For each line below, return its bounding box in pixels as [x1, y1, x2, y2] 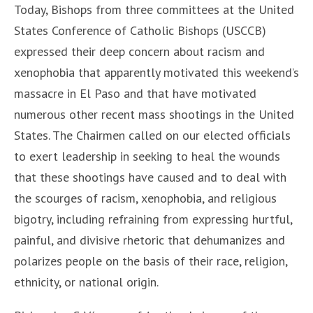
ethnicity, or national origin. [14, 274, 159, 290]
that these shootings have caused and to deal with [14, 169, 286, 185]
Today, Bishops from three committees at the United [14, 1, 294, 17]
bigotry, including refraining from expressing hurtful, [14, 211, 292, 227]
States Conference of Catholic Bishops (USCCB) [14, 22, 266, 38]
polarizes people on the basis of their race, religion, [14, 253, 287, 269]
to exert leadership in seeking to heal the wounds [14, 148, 280, 164]
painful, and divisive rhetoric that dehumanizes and [14, 232, 285, 248]
